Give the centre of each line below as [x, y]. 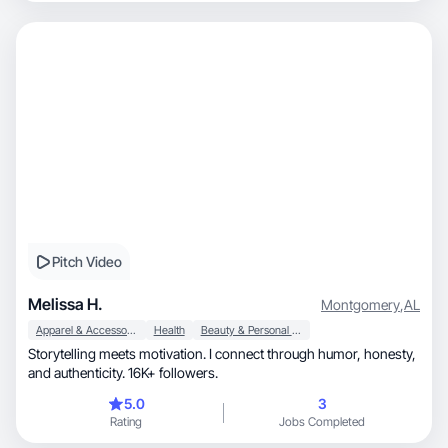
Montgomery [360, 304]
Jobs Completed [322, 421]
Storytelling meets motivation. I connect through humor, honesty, [196, 353]
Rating [126, 421]
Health [169, 330]
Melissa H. [65, 304]
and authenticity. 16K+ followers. [123, 372]
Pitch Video [87, 261]
